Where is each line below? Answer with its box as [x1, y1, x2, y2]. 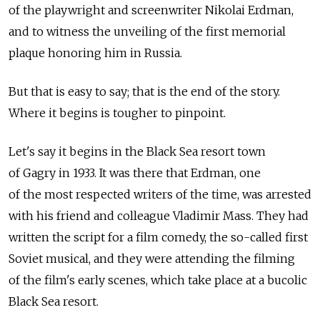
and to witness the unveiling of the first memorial [9, 24, 286, 39]
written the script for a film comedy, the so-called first [9, 229, 308, 244]
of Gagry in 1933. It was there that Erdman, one [9, 165, 261, 180]
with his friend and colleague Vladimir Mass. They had [9, 208, 309, 223]
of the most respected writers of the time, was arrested [9, 186, 311, 201]
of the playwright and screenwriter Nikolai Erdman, [9, 2, 294, 17]
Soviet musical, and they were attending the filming [9, 251, 295, 266]
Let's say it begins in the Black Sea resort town [9, 144, 266, 159]
